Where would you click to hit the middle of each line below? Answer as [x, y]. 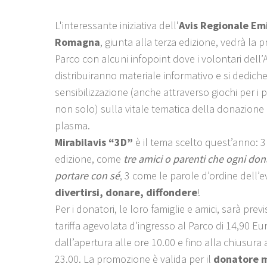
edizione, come [88, 159]
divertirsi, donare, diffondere [126, 192]
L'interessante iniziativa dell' [117, 25]
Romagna [77, 42]
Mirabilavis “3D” [95, 142]
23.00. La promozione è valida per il [133, 259]
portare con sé [87, 176]
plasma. [74, 125]
